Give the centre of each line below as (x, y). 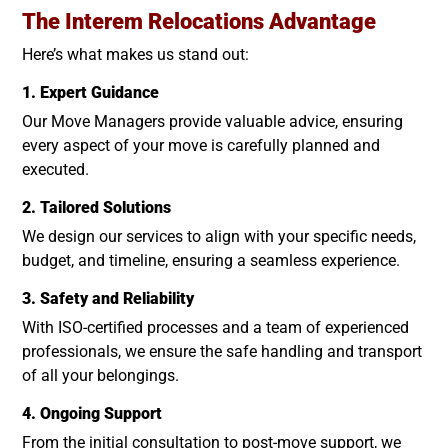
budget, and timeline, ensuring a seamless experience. (211, 260)
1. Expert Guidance (90, 92)
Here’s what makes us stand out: (135, 54)
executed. (55, 169)
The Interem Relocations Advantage (199, 21)
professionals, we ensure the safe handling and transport (222, 351)
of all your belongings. (100, 375)
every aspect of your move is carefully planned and (201, 145)
